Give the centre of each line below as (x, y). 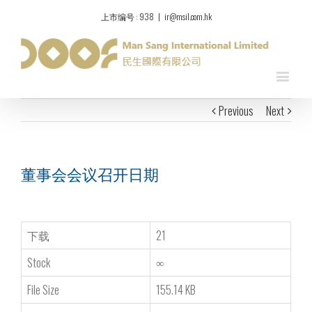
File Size (43, 290)
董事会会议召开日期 (90, 174)
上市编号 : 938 (127, 16)
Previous (236, 111)
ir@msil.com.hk (188, 16)
